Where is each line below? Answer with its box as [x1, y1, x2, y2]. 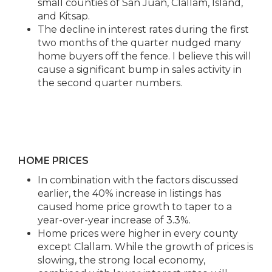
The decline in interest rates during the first [38, 24, 249, 35]
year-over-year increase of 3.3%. [38, 214, 191, 226]
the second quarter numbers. [38, 77, 182, 89]
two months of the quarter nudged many [38, 37, 241, 49]
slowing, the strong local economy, [38, 254, 205, 266]
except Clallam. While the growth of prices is [38, 241, 253, 253]
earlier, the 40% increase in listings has [38, 188, 221, 199]
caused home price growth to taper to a [38, 201, 232, 212]
